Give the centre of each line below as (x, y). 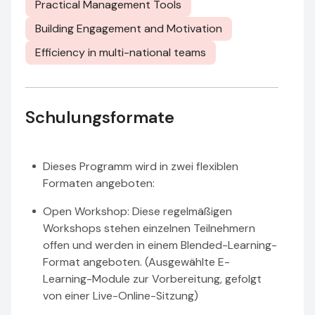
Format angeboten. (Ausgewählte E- (136, 262)
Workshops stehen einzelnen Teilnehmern (149, 228)
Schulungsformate (100, 117)
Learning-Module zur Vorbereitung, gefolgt (152, 279)
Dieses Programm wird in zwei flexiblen (141, 166)
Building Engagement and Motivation (129, 28)
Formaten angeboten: (99, 183)
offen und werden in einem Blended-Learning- (160, 245)
